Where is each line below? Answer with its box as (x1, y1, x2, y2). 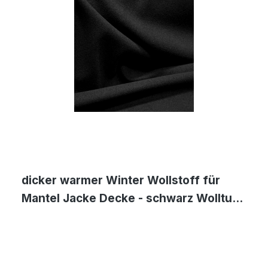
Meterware (22, 209, 83, 223)
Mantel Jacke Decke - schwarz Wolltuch (22, 191, 246, 205)
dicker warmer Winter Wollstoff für (22, 173, 220, 187)
